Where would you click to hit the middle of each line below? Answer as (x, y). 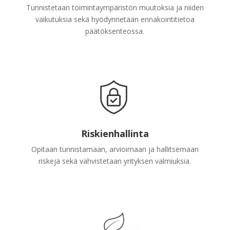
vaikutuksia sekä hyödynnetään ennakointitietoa (115, 19)
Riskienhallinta (115, 133)
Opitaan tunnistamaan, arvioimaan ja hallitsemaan (115, 149)
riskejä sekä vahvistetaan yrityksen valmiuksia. (115, 161)
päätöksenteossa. (115, 31)
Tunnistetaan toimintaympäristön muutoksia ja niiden (115, 7)
